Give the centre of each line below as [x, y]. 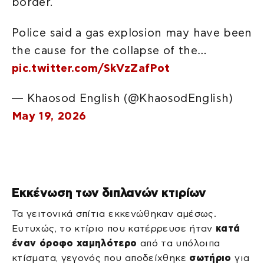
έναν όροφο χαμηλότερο [75, 243]
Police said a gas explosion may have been [132, 32]
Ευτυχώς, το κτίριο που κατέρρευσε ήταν [114, 229]
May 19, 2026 [49, 116]
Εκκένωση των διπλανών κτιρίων [109, 192]
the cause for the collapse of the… [110, 50]
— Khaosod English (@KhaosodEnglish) [123, 98]
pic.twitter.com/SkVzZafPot [91, 68]
